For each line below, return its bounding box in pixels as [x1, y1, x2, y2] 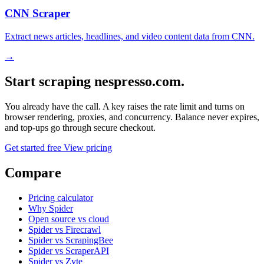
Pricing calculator [28, 192, 93, 203]
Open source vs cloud [28, 213, 109, 224]
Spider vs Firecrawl [28, 224, 101, 235]
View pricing [64, 143, 112, 153]
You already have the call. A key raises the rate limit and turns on [5, 101, 245, 111]
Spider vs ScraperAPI [28, 245, 109, 256]
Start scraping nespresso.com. [5, 74, 184, 90]
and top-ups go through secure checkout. [5, 123, 156, 133]
